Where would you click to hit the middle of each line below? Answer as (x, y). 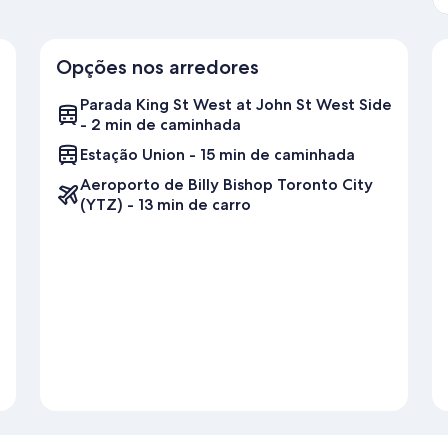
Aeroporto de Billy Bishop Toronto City (226, 185)
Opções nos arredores (157, 67)
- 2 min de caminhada (160, 125)
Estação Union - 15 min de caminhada (217, 155)
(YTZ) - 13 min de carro (165, 205)
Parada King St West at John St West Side (236, 105)
